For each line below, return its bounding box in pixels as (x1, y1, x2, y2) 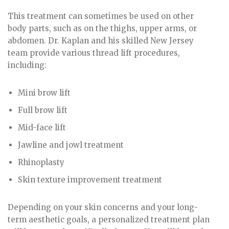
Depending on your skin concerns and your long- (8, 202, 198, 212)
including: (8, 60, 47, 70)
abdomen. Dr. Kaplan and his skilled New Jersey (8, 35, 194, 45)
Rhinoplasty (18, 157, 64, 167)
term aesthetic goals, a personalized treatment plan (8, 214, 210, 224)
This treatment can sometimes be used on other (8, 11, 194, 21)
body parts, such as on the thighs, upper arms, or (8, 23, 197, 33)
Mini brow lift (18, 87, 71, 98)
